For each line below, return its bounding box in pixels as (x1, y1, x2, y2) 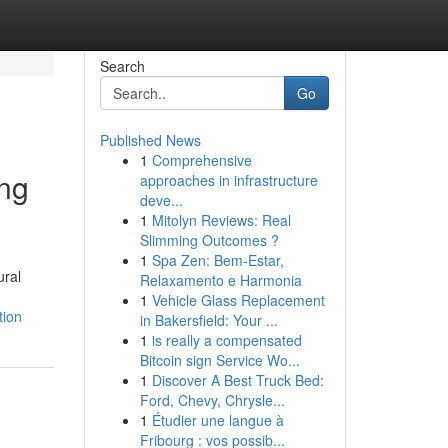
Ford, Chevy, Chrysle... (139, 390, 285, 410)
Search (99, 56, 145, 76)
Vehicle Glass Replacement (151, 290, 325, 310)
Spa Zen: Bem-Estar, (151, 250, 284, 270)
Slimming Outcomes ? (139, 230, 279, 250)
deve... (139, 190, 183, 210)
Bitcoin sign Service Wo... (139, 350, 300, 370)
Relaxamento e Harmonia (139, 270, 302, 290)
